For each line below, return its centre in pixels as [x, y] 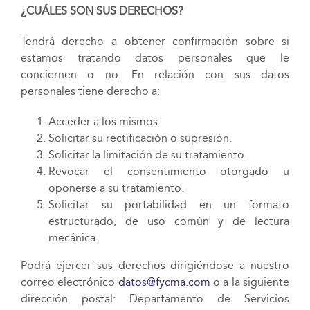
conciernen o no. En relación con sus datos [155, 74]
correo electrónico [69, 282]
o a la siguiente [250, 282]
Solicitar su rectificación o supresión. [140, 138]
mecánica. [73, 238]
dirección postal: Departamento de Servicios [155, 299]
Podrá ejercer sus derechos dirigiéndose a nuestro [155, 265]
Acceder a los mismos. [104, 121]
